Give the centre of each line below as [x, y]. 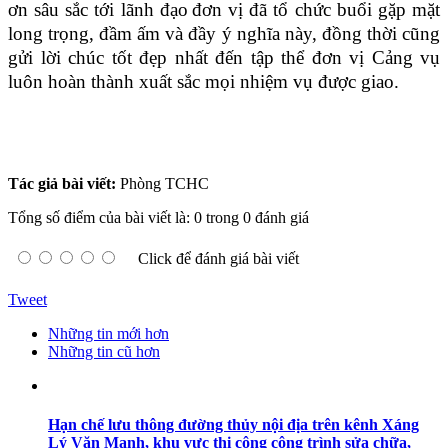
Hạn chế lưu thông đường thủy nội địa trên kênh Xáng [233, 425]
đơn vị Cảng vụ [375, 57]
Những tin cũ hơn [104, 351]
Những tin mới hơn [108, 333]
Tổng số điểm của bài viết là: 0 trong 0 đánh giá [158, 217]
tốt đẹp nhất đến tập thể [211, 57]
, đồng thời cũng [376, 33]
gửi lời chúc [60, 57]
